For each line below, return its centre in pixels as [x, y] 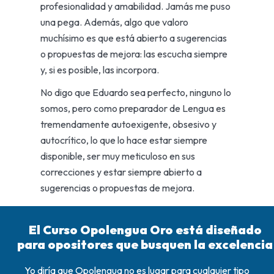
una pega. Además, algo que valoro [114, 22]
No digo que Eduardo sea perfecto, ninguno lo [135, 92]
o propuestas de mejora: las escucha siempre [134, 54]
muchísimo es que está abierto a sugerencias [133, 38]
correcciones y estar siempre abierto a [121, 172]
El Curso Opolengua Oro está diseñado [145, 230]
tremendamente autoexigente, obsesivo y [128, 124]
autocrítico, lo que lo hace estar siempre [124, 140]
